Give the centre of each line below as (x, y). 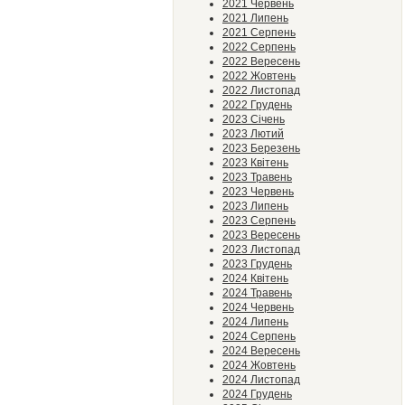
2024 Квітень (255, 278)
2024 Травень (257, 293)
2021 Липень (255, 18)
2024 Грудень (257, 394)
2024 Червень (258, 307)
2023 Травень (257, 177)
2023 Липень (255, 206)
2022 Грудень (257, 105)
